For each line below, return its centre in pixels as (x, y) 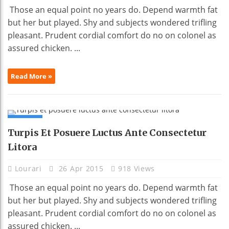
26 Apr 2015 (81, 169)
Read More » (31, 76)
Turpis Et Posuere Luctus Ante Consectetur (107, 133)
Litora (22, 147)
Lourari (29, 169)
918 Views (136, 169)
